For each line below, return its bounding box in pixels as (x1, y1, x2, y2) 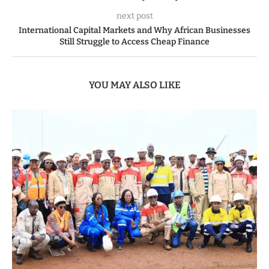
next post (116, 10, 153, 21)
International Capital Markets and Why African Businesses (19, 25, 250, 35)
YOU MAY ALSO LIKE (88, 79, 181, 91)
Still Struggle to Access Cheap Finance (59, 36, 210, 47)
